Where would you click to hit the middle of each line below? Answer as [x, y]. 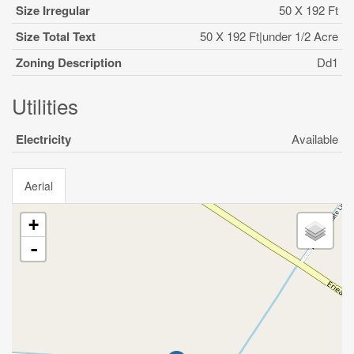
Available [315, 139]
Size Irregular [53, 10]
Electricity [43, 139]
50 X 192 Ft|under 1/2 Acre [269, 36]
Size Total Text [56, 36]
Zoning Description [69, 62]
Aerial [39, 186]
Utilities [45, 105]
